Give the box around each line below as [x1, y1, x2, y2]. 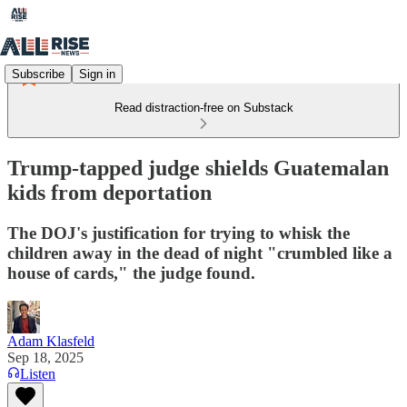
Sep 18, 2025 [7, 349, 84, 365]
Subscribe [12, 66, 65, 81]
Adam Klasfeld [7, 333, 94, 349]
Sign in [79, 66, 115, 81]
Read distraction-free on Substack [114, 101, 293, 114]
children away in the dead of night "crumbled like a [7, 243, 392, 263]
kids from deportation [7, 180, 212, 204]
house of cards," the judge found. [7, 263, 255, 283]
